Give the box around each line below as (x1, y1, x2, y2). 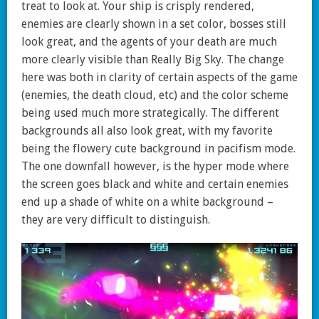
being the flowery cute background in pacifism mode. (21, 142, 296, 156)
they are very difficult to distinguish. (21, 213, 210, 227)
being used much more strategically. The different (21, 106, 279, 120)
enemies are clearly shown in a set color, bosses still (21, 17, 286, 31)
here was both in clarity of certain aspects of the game (21, 70, 298, 85)
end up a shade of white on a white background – (21, 195, 273, 209)
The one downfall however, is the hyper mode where (21, 159, 289, 174)
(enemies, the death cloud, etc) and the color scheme (21, 88, 288, 103)
